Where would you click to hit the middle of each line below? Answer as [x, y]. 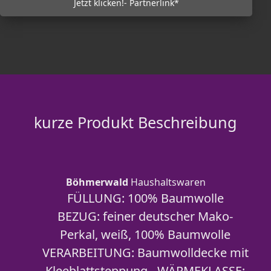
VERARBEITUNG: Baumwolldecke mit [145, 253]
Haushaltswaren [167, 182]
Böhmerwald [97, 182]
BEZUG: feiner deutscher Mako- [145, 216]
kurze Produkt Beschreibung [135, 122]
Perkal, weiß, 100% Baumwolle [145, 234]
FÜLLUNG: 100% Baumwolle [145, 198]
